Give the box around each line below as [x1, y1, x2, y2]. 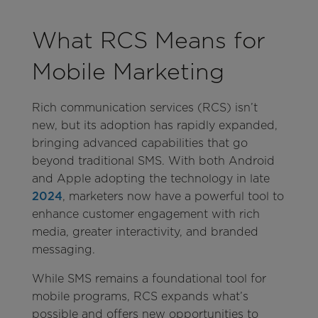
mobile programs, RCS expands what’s [31, 290, 248, 304]
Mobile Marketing [31, 57, 224, 86]
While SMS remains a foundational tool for [31, 272, 266, 286]
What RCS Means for [31, 26, 265, 55]
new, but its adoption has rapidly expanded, [31, 119, 278, 133]
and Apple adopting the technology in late [31, 172, 270, 186]
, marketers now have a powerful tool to [62, 190, 284, 204]
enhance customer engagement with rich [31, 207, 260, 221]
